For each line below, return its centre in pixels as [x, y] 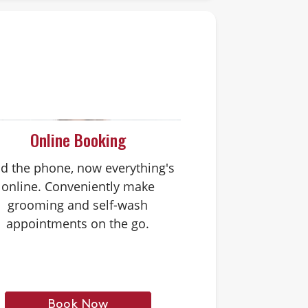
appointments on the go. [78, 223]
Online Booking [78, 139]
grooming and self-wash [78, 205]
